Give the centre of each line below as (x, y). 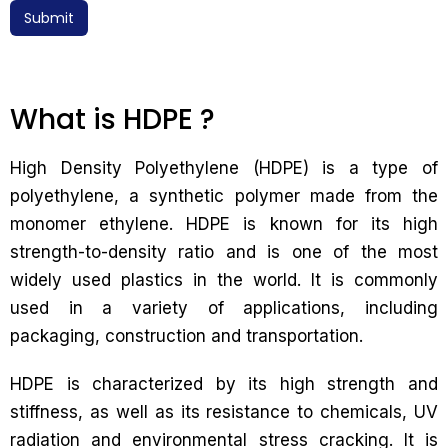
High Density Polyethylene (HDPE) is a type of (224, 168)
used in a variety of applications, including (224, 308)
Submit (49, 18)
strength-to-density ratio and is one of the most (224, 252)
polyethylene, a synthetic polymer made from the (224, 196)
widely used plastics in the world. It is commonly (224, 280)
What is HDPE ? (112, 120)
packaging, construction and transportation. (186, 336)
